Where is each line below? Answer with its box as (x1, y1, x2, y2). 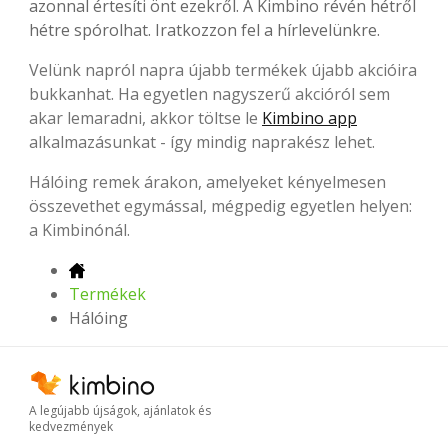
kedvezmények (29, 417, 113, 435)
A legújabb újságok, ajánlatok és (29, 401, 211, 419)
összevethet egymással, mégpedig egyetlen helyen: (29, 194, 412, 217)
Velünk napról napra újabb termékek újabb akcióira (29, 58, 417, 81)
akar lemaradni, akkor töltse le (29, 106, 262, 129)
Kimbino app (262, 106, 357, 129)
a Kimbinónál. (29, 218, 130, 241)
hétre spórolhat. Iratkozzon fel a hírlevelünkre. (29, 18, 380, 41)
